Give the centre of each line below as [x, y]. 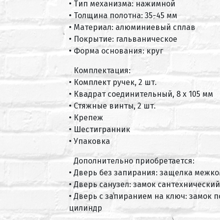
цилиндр [85, 208]
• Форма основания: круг [116, 51]
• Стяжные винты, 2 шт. [112, 106]
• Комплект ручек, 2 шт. [113, 82]
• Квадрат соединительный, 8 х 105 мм [141, 94]
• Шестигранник [99, 129]
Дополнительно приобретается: [134, 161]
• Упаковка [89, 141]
